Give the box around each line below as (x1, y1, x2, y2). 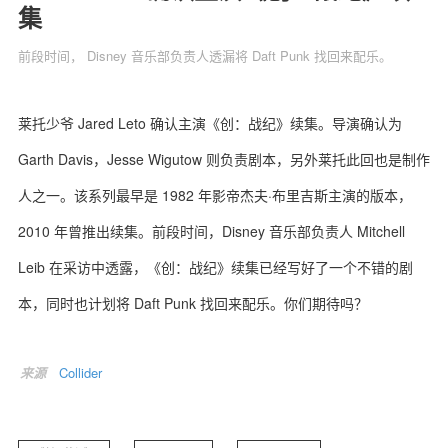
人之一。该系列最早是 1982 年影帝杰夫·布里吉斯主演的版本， (18, 184, 412, 205)
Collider (59, 362, 102, 382)
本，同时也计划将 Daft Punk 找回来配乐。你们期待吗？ (18, 292, 368, 313)
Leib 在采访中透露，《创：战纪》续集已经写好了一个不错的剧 (18, 256, 413, 277)
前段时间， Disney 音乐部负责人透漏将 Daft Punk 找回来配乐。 (18, 45, 392, 65)
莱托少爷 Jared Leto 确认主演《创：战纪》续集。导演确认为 (18, 112, 402, 133)
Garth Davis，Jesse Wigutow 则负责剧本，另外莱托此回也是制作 (18, 148, 430, 169)
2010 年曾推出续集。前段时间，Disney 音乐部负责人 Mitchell (18, 220, 405, 241)
